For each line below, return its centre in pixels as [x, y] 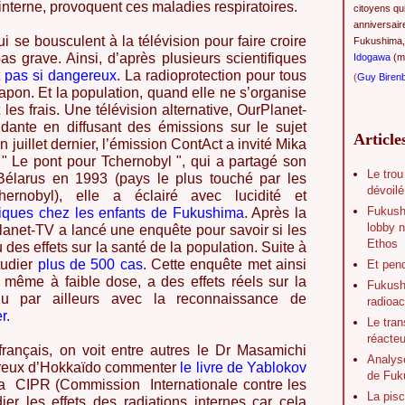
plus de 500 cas [90, 264]
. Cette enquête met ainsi [225, 264]
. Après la [275, 213]
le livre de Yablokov [244, 367]
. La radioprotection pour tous [212, 75]
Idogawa [372, 57]
